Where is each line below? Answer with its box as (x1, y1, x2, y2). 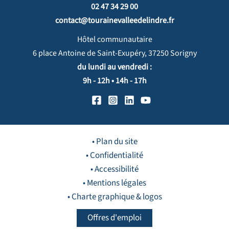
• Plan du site (91, 135, 138, 148)
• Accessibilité (90, 163, 139, 176)
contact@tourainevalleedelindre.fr (55, 15, 174, 27)
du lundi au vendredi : (77, 61, 152, 73)
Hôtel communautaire (77, 34, 152, 45)
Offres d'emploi (87, 212, 142, 224)
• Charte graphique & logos (67, 191, 162, 203)
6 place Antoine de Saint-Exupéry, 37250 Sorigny (32, 48, 197, 59)
